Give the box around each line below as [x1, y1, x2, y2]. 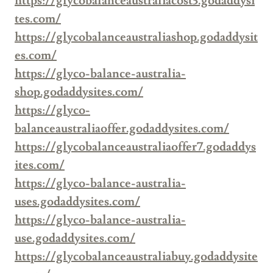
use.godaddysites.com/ [15, 230, 135, 247]
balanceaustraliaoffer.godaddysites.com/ [15, 121, 229, 137]
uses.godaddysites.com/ [15, 194, 140, 210]
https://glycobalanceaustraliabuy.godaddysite [15, 249, 258, 265]
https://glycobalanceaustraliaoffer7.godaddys [15, 139, 256, 155]
